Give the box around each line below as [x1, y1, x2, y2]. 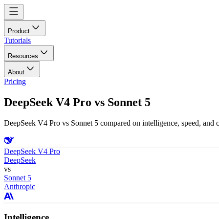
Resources [8, 52, 38, 60]
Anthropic [4, 182, 35, 191]
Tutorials [4, 36, 31, 44]
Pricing [4, 77, 26, 86]
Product [8, 27, 30, 35]
